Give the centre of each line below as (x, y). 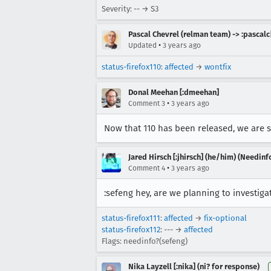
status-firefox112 (131, 230)
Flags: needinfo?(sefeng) (145, 241)
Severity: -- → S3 (130, 9)
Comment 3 (147, 103)
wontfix (218, 67)
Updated (142, 45)
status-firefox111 (131, 218)
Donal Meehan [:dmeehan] (174, 92)
